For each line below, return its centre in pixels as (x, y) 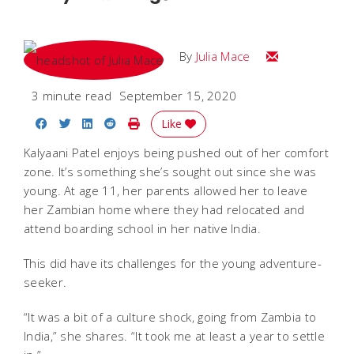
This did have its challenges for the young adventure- (173, 263)
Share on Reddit (161, 122)
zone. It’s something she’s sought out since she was (170, 171)
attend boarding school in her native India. (142, 228)
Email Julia (292, 55)
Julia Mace (223, 56)
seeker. (45, 282)
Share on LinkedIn (143, 122)
